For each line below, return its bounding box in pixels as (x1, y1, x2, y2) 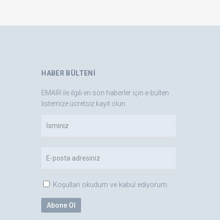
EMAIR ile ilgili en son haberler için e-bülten (41, 89, 169, 97)
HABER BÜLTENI (41, 69, 95, 77)
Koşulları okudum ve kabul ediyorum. (53, 181, 169, 189)
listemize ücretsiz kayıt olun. (41, 100, 127, 108)
